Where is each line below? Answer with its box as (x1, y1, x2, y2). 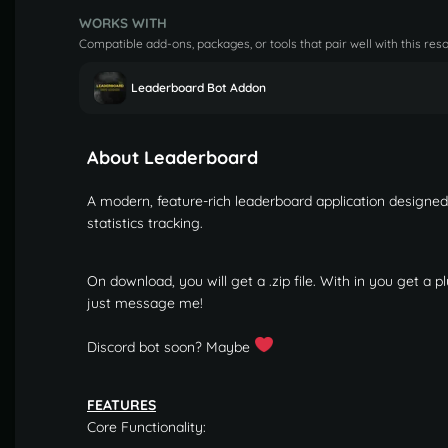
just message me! (87, 293, 203, 312)
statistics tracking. (87, 213, 203, 232)
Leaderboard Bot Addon (131, 80, 266, 96)
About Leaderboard (87, 145, 258, 169)
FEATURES (87, 395, 156, 414)
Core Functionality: (87, 417, 206, 436)
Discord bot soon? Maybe (87, 337, 254, 356)
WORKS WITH (79, 13, 167, 31)
